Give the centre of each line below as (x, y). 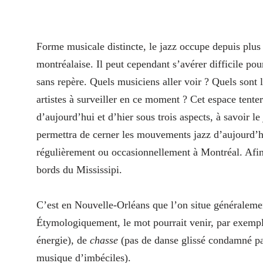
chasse (104, 240)
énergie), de (63, 240)
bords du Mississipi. (79, 170)
